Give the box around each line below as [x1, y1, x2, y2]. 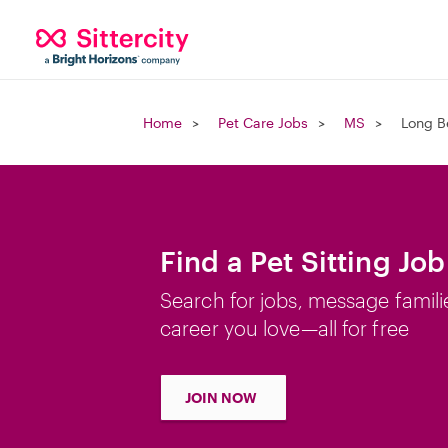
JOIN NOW [185, 389, 257, 406]
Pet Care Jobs [218, 114, 308, 131]
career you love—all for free [160, 316, 409, 340]
